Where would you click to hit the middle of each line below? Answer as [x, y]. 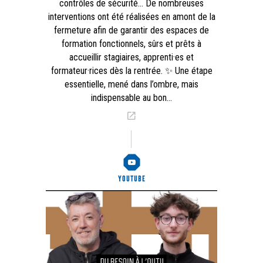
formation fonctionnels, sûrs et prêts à [131, 44]
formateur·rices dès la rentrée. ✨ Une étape [131, 71]
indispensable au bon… [131, 98]
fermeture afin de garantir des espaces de [131, 31]
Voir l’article [161, 117]
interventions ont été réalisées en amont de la [131, 17]
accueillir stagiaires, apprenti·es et [131, 58]
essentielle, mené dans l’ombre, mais [131, 85]
